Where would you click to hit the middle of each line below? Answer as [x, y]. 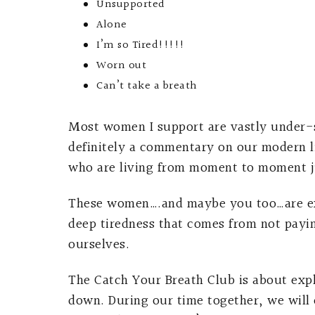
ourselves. [99, 245]
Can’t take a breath [147, 86]
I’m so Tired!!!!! [141, 45]
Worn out [121, 66]
